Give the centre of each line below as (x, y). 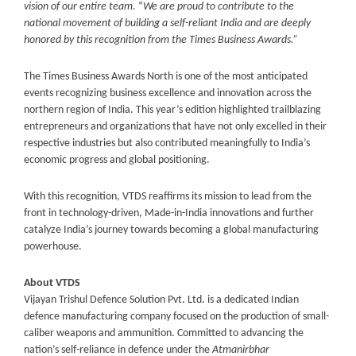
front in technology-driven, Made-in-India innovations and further (169, 213)
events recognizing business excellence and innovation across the (168, 93)
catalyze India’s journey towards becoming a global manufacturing (171, 230)
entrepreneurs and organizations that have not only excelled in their (175, 126)
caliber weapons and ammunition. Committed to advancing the (164, 333)
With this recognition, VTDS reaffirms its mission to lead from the (168, 196)
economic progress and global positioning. (117, 160)
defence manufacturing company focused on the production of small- (176, 316)
